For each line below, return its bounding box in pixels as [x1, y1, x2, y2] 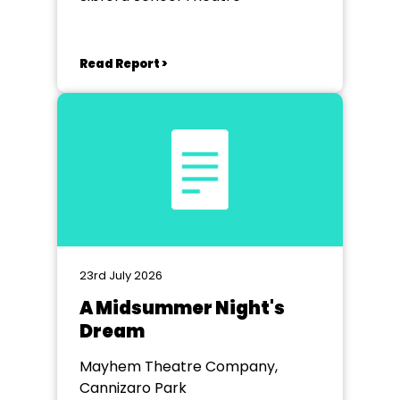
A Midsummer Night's [79, 296, 285, 321]
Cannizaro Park [79, 378, 187, 398]
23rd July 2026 [79, 267, 162, 284]
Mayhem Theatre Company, [79, 356, 278, 377]
